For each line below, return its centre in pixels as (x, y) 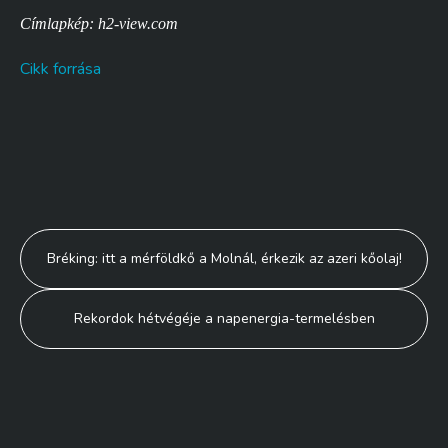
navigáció (84, 286)
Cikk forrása (60, 69)
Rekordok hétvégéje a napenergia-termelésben (224, 318)
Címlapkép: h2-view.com (99, 23)
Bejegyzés (89, 247)
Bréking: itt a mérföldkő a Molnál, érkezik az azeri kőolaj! (224, 258)
